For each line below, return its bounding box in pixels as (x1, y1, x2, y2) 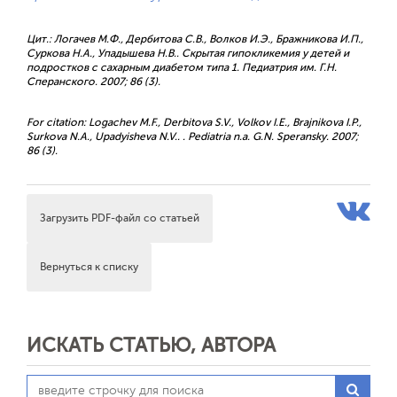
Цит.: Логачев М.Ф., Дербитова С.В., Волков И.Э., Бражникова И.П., (27, 33, 363, 45)
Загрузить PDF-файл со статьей (40, 212, 199, 224)
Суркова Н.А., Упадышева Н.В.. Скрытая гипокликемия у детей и (27, 47, 349, 59)
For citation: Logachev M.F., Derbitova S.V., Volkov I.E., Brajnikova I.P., (27, 116, 362, 128)
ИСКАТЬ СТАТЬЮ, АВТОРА (27, 334, 276, 356)
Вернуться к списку (40, 261, 138, 273)
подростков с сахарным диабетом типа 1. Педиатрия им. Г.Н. (27, 61, 337, 74)
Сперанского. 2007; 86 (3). (27, 75, 160, 88)
